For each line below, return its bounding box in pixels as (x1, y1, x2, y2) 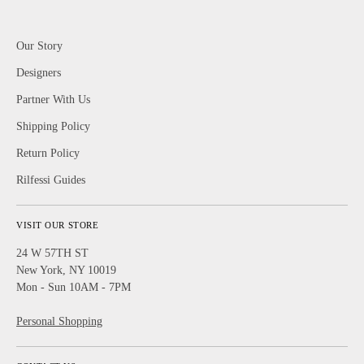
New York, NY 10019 (16, 263, 116, 276)
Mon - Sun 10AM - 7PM (16, 280, 131, 293)
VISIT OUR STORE (16, 220, 99, 230)
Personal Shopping (16, 314, 102, 327)
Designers (16, 66, 61, 79)
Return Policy (16, 146, 80, 159)
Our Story (16, 39, 63, 52)
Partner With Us (16, 93, 90, 106)
